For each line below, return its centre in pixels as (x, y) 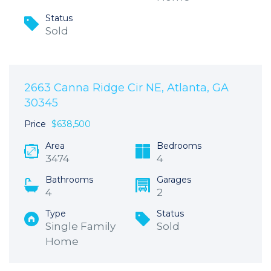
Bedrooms (179, 146)
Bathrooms (69, 180)
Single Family (80, 227)
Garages (174, 180)
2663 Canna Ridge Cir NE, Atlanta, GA (126, 88)
